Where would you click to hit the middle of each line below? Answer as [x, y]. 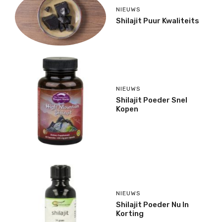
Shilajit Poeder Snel [152, 100]
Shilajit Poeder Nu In [152, 204]
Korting [130, 213]
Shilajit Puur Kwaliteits [158, 21]
